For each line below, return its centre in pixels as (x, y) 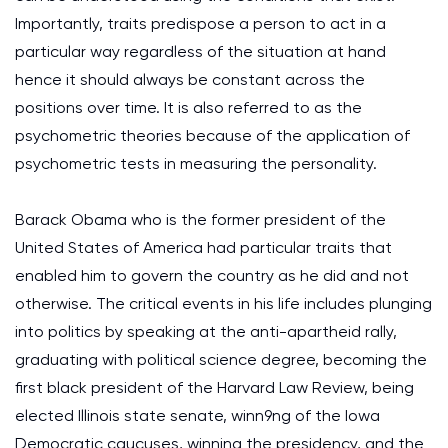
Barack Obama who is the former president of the (200, 219)
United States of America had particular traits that (203, 247)
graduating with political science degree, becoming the (221, 359)
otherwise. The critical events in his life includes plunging (223, 303)
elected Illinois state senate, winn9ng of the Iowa (197, 415)
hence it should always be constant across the (190, 79)
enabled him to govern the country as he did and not (212, 275)
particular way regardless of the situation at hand (200, 51)
